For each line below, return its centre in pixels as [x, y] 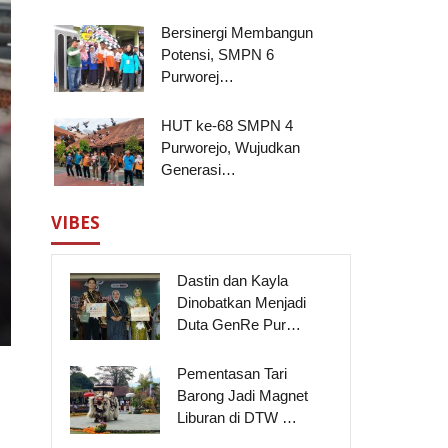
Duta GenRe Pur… [239, 324]
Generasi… [199, 169]
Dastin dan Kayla [233, 280]
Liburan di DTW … [237, 417]
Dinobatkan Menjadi [242, 302]
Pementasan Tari [232, 373]
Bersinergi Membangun [237, 32]
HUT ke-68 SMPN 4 [227, 125]
